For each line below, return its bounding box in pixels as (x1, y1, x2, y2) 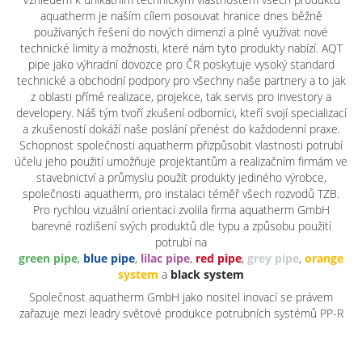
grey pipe (247, 250, 299, 266)
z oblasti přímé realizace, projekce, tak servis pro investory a (31, 89, 331, 104)
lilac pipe (141, 250, 190, 266)
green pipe (19, 250, 78, 266)
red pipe (196, 250, 242, 266)
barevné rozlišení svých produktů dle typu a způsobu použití (31, 218, 331, 234)
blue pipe (83, 250, 135, 266)
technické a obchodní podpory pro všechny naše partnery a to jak (16, 73, 346, 88)
